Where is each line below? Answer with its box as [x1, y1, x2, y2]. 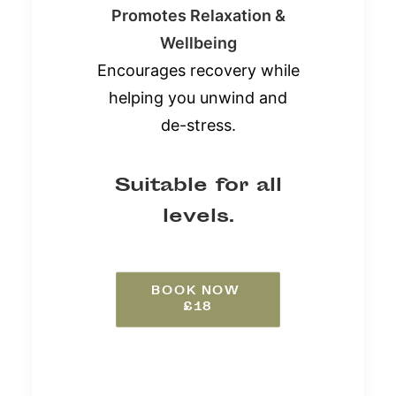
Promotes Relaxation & [110, 5, 286, 25]
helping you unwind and [109, 88, 287, 107]
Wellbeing [159, 33, 237, 52]
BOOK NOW [151, 283, 240, 300]
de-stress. [160, 115, 236, 134]
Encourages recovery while [96, 60, 300, 80]
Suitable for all [114, 171, 282, 201]
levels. [162, 202, 234, 232]
